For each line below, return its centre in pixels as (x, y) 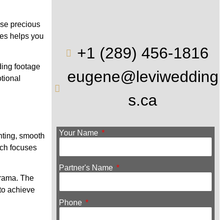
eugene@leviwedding (143, 77)
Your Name (79, 133)
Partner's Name (87, 168)
